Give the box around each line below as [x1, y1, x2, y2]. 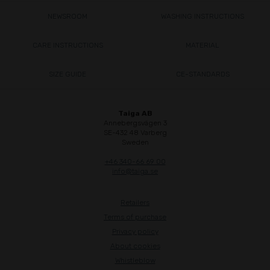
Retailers [121, 198, 149, 207]
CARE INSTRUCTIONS [32, 41, 103, 50]
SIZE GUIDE [49, 70, 86, 79]
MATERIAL [186, 41, 219, 50]
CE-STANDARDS [175, 70, 230, 79]
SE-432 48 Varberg [103, 128, 167, 137]
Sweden [121, 138, 149, 147]
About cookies [110, 242, 160, 251]
